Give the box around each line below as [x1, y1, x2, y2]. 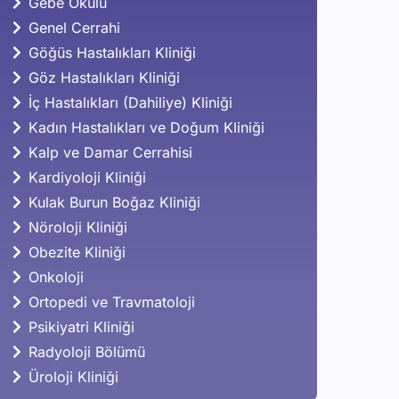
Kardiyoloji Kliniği [28, 168, 146, 187]
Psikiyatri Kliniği [28, 318, 134, 337]
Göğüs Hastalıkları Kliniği [28, 44, 196, 62]
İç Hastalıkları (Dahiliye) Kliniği [28, 94, 232, 112]
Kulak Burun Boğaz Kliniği [28, 193, 200, 212]
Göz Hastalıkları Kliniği [28, 69, 180, 87]
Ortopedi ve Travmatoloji [28, 293, 195, 312]
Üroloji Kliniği [28, 368, 118, 387]
